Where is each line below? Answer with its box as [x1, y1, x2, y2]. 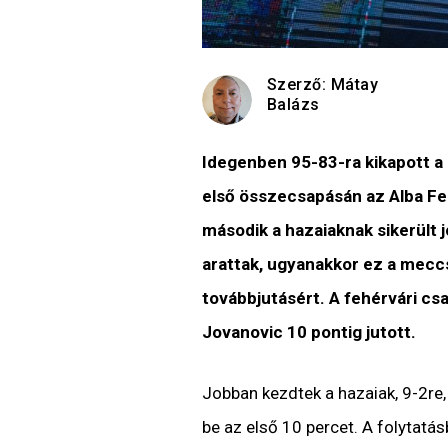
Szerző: [266, 74, 331, 94]
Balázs [266, 94, 320, 114]
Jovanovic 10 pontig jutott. [201, 321, 416, 342]
